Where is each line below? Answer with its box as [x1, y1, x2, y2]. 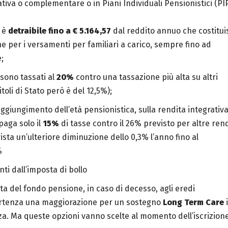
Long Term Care [163, 197, 224, 208]
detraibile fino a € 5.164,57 [8, 26, 113, 36]
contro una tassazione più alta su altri [74, 72, 218, 82]
